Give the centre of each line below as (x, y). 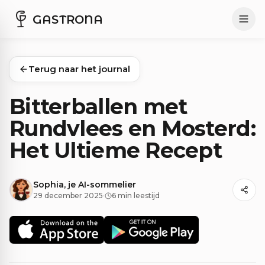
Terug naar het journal (79, 69)
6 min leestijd (136, 195)
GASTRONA (68, 19)
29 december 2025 (68, 195)
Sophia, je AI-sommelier (85, 184)
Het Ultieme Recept (116, 150)
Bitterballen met (98, 106)
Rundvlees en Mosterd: (132, 128)
